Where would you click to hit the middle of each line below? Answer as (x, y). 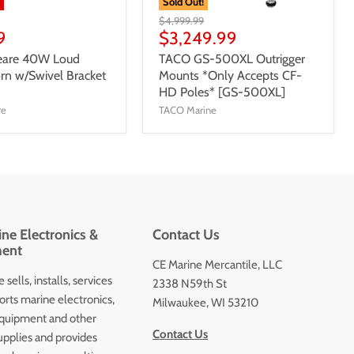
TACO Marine (188, 109)
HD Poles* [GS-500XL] (222, 92)
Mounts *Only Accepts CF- (231, 75)
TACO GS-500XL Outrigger (232, 58)
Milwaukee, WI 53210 (206, 302)
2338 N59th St (190, 283)
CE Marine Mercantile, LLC (218, 264)
